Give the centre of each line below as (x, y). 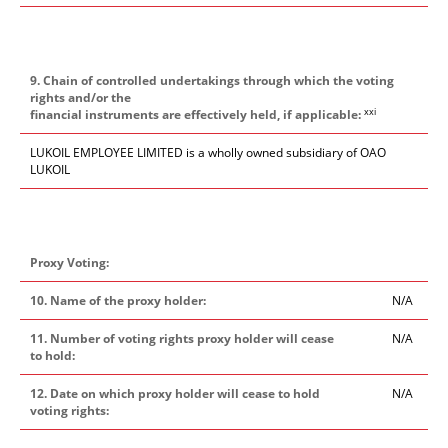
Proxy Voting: (69, 262)
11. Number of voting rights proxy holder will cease (182, 338)
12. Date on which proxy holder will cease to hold (175, 393)
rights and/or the (80, 97)
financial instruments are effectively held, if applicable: (197, 114)
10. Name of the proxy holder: (118, 300)
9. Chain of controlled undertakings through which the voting (212, 80)
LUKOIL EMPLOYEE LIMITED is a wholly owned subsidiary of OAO (208, 152)
